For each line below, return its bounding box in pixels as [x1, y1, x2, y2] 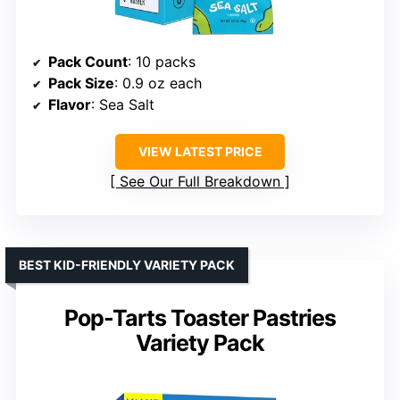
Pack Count [48, 53, 128, 71]
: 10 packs [128, 53, 196, 71]
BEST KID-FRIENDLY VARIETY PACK [19, 257, 235, 272]
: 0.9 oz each [114, 74, 202, 92]
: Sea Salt [91, 96, 154, 113]
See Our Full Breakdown [120, 172, 280, 190]
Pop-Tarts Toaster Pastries [64, 304, 336, 331]
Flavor [48, 96, 91, 113]
